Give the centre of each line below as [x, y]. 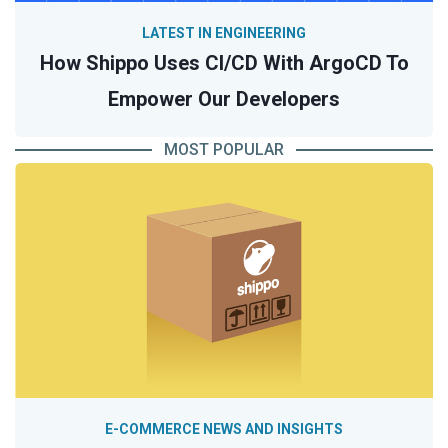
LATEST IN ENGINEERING [224, 33]
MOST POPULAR [224, 150]
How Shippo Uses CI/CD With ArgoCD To [224, 63]
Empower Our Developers [224, 99]
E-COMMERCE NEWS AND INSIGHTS [224, 429]
